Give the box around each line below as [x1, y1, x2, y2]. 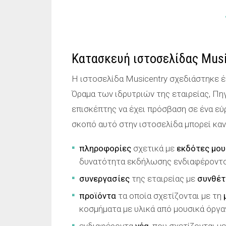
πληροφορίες [79, 143, 131, 153]
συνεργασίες [79, 174, 130, 184]
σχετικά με [131, 143, 177, 153]
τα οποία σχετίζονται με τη [116, 191, 223, 201]
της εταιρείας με [130, 174, 197, 184]
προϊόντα [79, 191, 116, 201]
